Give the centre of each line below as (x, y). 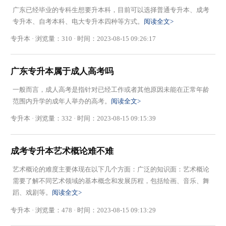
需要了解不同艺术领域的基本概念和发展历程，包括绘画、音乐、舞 (111, 181)
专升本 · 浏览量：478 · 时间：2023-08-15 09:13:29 (83, 210)
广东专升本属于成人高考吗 (62, 71)
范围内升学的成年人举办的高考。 (62, 101)
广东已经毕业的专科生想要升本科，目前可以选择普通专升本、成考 (111, 10)
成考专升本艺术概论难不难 (62, 151)
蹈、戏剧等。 (32, 193)
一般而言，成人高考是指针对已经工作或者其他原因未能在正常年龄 (111, 90)
